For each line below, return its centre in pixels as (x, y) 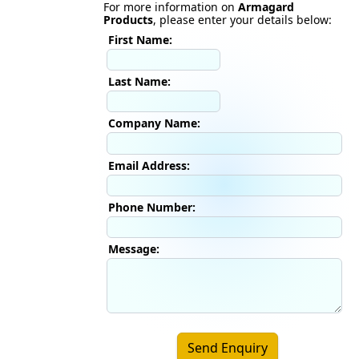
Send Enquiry (227, 347)
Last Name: (139, 82)
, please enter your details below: (242, 20)
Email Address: (149, 165)
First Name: (140, 40)
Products (128, 20)
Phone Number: (152, 207)
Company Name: (154, 123)
